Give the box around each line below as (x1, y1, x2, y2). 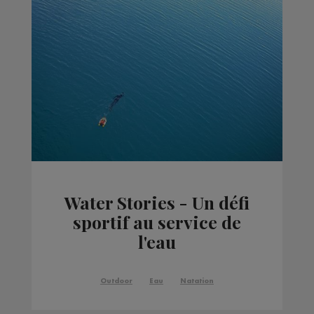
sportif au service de (72, 210, 241, 233)
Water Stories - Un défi (64, 190, 250, 214)
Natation (179, 277, 214, 285)
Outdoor (100, 277, 132, 285)
